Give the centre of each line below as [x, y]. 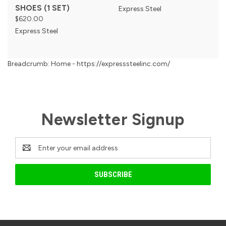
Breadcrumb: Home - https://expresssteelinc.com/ [89, 64]
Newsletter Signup [113, 120]
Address [29, 153]
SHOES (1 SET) [42, 8]
